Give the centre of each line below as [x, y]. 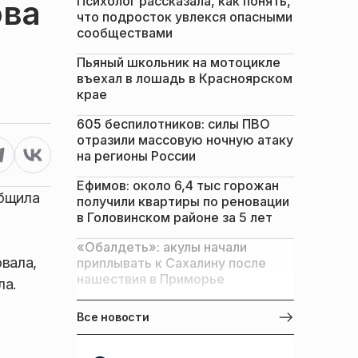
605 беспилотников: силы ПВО [173, 124]
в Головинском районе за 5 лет [175, 217]
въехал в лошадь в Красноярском [185, 78]
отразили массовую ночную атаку [185, 140]
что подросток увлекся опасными [185, 17]
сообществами [125, 33]
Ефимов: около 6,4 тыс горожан [178, 185]
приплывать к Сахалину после [171, 263]
